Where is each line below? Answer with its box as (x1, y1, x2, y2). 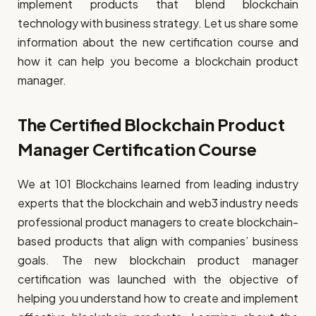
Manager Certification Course (18, 138, 257, 159)
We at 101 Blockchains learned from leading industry (18, 176, 298, 191)
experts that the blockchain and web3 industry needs (18, 195, 298, 210)
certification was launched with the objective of (18, 271, 298, 286)
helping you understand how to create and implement (18, 290, 298, 305)
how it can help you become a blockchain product (18, 53, 298, 68)
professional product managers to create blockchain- (18, 214, 298, 229)
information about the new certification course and (18, 34, 298, 49)
